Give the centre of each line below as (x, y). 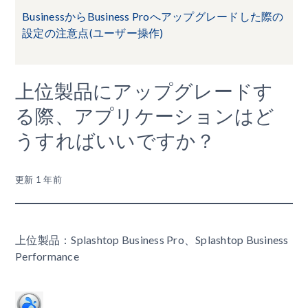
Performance (47, 256)
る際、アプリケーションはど (145, 115)
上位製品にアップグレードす (144, 90)
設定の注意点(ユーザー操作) (93, 32)
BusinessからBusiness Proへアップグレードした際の (153, 16)
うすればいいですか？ (115, 140)
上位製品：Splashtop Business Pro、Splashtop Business (152, 239)
